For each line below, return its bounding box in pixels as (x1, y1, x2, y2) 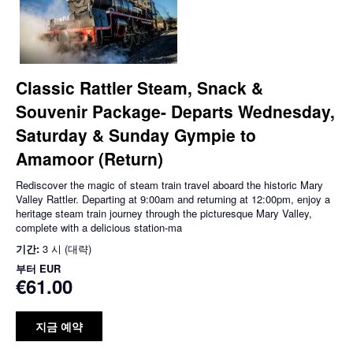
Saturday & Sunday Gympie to (16, 123, 256, 147)
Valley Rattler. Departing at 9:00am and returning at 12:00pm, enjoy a (16, 191, 330, 207)
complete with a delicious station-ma (16, 220, 182, 236)
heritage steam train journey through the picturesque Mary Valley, (16, 206, 312, 221)
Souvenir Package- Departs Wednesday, (16, 99, 335, 124)
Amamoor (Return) (16, 147, 163, 171)
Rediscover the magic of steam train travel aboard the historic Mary (16, 177, 323, 193)
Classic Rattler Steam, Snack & (16, 76, 263, 100)
